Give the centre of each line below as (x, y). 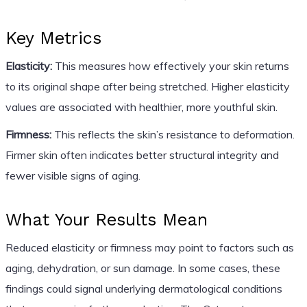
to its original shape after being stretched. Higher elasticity (147, 86)
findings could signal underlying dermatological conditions (144, 288)
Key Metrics (53, 38)
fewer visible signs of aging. (73, 175)
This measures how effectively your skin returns (170, 65)
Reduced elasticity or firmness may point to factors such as (149, 247)
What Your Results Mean (106, 219)
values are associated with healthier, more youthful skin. (141, 107)
